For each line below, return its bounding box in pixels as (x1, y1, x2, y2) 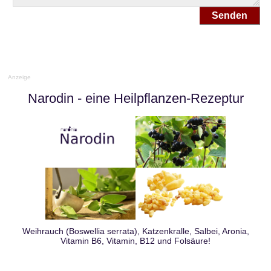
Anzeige (8, 74, 31, 80)
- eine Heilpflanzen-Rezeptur (77, 91, 244, 106)
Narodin (27, 91, 74, 106)
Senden (212, 10, 247, 21)
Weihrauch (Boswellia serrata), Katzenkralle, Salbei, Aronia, (22, 226, 249, 237)
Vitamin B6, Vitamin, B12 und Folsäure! (60, 236, 211, 246)
